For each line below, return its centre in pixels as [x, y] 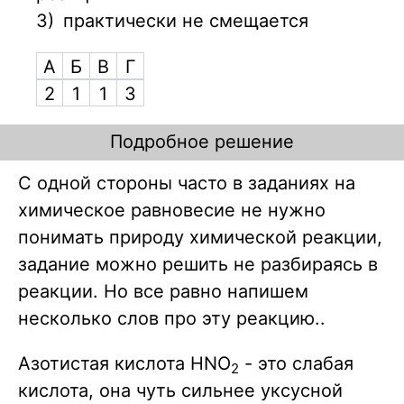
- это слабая [296, 364]
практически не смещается [186, 21]
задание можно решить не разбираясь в [198, 265]
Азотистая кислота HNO [124, 364]
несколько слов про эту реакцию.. [174, 319]
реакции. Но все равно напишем [163, 292]
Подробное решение [202, 142]
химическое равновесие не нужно [172, 211]
